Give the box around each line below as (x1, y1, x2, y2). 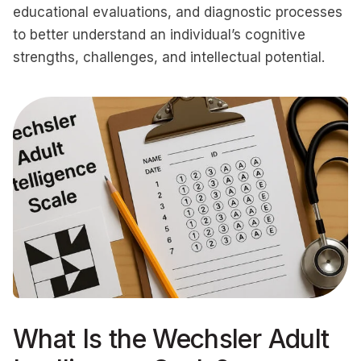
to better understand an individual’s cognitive (13, 27, 305, 43)
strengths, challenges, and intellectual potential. (13, 49, 325, 65)
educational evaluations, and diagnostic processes (13, 4, 342, 20)
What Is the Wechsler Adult (13, 323, 330, 355)
